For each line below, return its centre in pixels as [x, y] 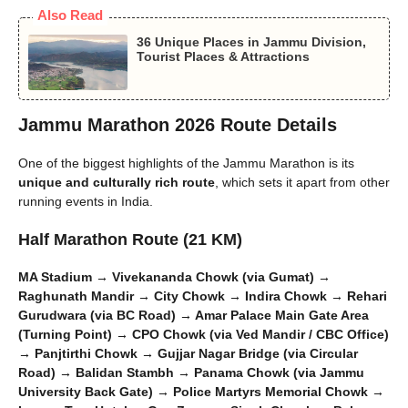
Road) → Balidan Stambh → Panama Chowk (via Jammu [191, 373]
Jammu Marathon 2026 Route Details [178, 125]
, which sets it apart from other [302, 183]
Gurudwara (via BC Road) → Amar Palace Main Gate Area [194, 316]
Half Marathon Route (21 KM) [130, 240]
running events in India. [86, 202]
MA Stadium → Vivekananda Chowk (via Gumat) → [174, 277]
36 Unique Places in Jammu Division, [251, 41]
